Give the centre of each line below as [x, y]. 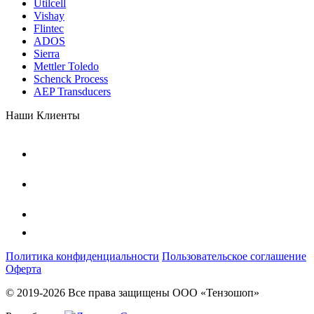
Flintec [49, 28]
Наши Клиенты [43, 115]
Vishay [49, 15]
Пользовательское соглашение [234, 256]
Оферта [23, 268]
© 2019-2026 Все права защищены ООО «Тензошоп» [132, 292]
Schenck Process [71, 78]
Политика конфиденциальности [82, 256]
